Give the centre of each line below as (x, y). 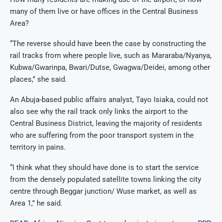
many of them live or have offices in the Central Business (104, 12)
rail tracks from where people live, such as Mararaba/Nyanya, (111, 56)
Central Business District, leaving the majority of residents (106, 124)
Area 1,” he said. (36, 203)
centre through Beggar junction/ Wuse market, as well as (103, 192)
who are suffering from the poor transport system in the (102, 136)
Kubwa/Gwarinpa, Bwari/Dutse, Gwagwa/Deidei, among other (110, 68)
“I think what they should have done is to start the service (104, 168)
